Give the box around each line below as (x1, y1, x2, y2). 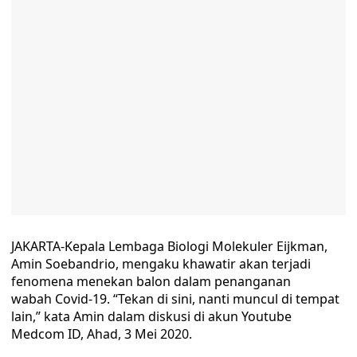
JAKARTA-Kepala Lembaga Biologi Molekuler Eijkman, (11, 237, 328, 255)
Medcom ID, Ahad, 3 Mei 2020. (11, 325, 192, 343)
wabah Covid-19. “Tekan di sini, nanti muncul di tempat (11, 290, 339, 308)
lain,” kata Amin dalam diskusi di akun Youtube (11, 308, 292, 325)
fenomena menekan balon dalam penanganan (11, 273, 291, 290)
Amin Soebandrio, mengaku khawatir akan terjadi (11, 255, 311, 273)
